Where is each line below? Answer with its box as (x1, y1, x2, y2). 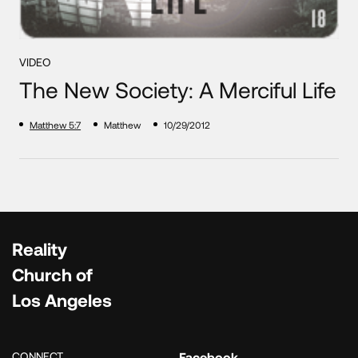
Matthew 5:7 (30, 118, 82, 130)
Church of (12, 263, 93, 284)
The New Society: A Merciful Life (19, 75, 337, 103)
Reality (12, 237, 67, 259)
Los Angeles (12, 288, 112, 310)
